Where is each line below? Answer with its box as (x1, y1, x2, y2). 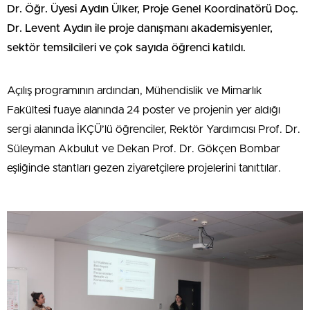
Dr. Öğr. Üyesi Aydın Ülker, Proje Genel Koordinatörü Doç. (7, 3, 298, 15)
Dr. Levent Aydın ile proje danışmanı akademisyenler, (7, 23, 273, 35)
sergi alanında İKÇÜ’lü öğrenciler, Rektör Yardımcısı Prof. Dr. (7, 124, 300, 136)
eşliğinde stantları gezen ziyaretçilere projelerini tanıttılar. (7, 163, 281, 174)
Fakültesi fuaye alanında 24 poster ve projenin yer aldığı (7, 104, 280, 116)
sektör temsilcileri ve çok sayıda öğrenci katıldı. (7, 42, 246, 54)
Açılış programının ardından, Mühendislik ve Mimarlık (7, 85, 262, 97)
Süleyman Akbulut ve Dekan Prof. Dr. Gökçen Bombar (7, 143, 280, 155)
